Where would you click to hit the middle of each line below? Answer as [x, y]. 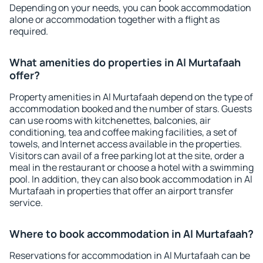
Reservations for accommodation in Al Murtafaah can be [130, 255]
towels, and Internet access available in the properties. [126, 144]
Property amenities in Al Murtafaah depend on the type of [131, 97]
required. [29, 31]
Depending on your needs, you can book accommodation [130, 8]
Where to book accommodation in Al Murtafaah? [131, 234]
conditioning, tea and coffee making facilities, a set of [123, 132]
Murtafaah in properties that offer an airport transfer [122, 191]
